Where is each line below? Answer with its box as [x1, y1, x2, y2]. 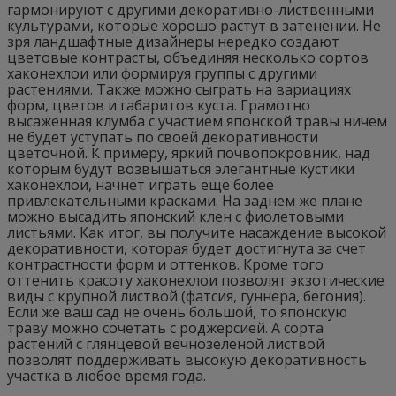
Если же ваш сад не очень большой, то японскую [7, 301, 347, 322]
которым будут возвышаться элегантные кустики [7, 158, 354, 179]
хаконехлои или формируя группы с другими [7, 63, 317, 83]
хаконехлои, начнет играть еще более [7, 174, 274, 194]
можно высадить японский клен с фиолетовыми [7, 206, 344, 226]
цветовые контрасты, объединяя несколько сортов [7, 47, 369, 67]
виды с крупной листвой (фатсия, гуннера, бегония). [7, 286, 366, 306]
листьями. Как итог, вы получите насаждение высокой [7, 222, 386, 242]
